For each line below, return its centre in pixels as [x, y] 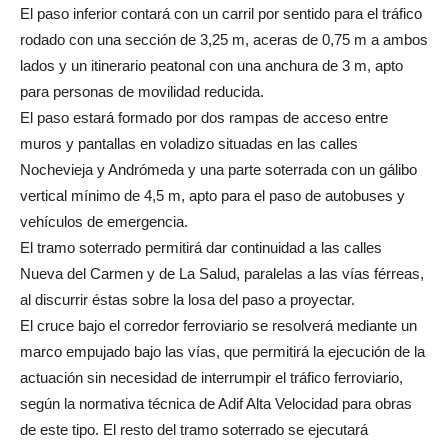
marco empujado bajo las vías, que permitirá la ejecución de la [222, 351]
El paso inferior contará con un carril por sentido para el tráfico [221, 13]
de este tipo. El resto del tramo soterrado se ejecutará [194, 429]
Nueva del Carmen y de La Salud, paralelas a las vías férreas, [222, 273]
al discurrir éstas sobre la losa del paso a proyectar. [187, 299]
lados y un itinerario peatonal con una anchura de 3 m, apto [211, 65]
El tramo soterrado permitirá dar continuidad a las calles [201, 247]
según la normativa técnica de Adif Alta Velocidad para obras [216, 403]
